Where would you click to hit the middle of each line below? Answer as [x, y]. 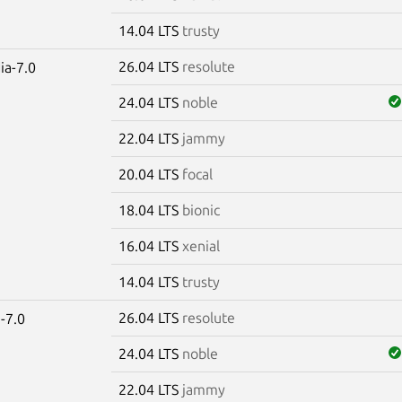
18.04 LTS [150, 210]
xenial [201, 245]
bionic [201, 210]
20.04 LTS [150, 174]
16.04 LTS [150, 245]
